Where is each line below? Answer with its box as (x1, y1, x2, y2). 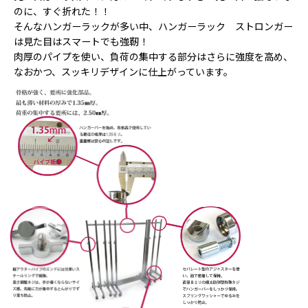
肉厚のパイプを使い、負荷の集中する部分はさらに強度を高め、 (14, 52, 293, 63)
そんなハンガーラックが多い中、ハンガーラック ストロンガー (14, 21, 293, 33)
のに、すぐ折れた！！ (14, 6, 110, 18)
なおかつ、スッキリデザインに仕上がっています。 (14, 67, 233, 78)
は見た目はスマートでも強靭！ (14, 36, 148, 48)
